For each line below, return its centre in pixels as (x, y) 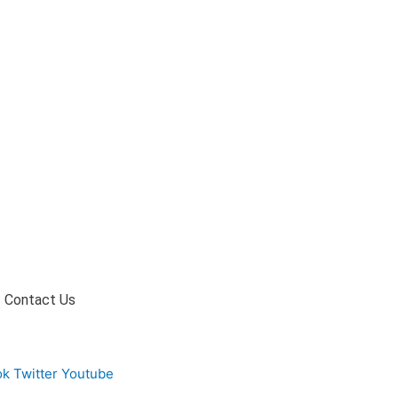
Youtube (87, 373)
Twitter (35, 373)
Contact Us (40, 299)
